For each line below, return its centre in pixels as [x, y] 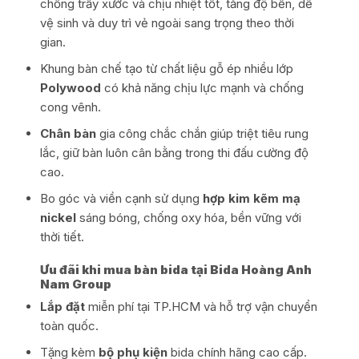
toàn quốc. [69, 326]
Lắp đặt [64, 307]
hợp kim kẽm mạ [251, 199]
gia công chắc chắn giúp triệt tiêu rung [202, 134]
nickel [58, 218]
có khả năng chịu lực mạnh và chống [202, 88]
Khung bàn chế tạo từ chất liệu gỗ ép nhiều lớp [166, 69]
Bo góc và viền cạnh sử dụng [121, 199]
